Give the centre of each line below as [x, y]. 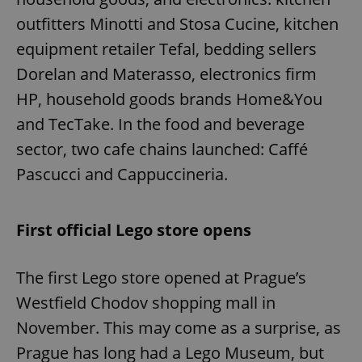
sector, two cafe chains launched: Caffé [162, 149]
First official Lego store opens [134, 230]
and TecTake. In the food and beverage [160, 124]
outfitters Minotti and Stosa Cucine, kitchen [177, 24]
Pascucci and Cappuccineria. [122, 175]
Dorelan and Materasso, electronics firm [166, 74]
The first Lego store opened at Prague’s [161, 278]
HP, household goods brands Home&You [169, 99]
